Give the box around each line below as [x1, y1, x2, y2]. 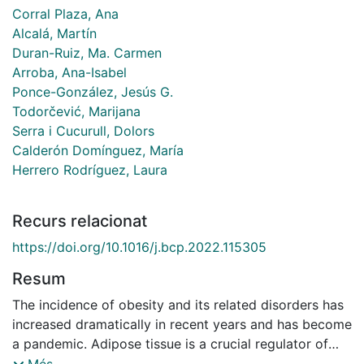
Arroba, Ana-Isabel [12, 63, 127, 80]
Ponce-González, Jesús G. [12, 83, 173, 100]
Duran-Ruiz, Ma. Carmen [12, 44, 162, 61]
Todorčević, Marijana [12, 102, 141, 119]
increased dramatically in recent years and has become [12, 315, 352, 332]
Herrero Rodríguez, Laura [12, 161, 167, 178]
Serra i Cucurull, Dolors [12, 122, 154, 139]
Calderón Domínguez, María [12, 141, 184, 158]
